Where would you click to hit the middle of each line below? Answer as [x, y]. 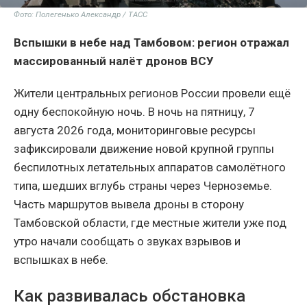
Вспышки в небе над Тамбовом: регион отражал [151, 42]
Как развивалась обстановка [130, 296]
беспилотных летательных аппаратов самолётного [150, 167]
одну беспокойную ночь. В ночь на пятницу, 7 [134, 111]
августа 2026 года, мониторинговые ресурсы [135, 130]
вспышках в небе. [61, 259]
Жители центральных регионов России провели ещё [152, 93]
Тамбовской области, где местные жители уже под [150, 222]
